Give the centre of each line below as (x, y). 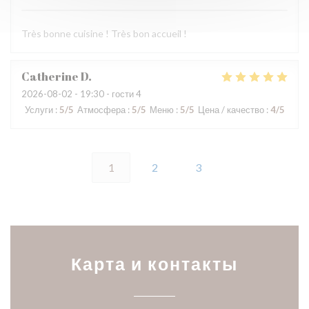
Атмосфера (101, 110)
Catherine (50, 77)
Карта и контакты (154, 264)
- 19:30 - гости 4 (107, 94)
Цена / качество (231, 110)
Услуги (39, 110)
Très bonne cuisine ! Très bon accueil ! (104, 33)
